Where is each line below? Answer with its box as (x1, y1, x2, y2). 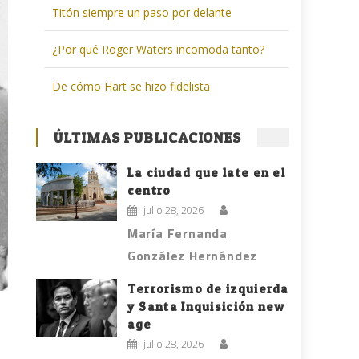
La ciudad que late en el (127, 165, 286, 181)
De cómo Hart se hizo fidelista (52, 79, 211, 95)
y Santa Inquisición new (127, 299, 285, 315)
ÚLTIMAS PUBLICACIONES (54, 129, 242, 147)
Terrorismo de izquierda (127, 281, 289, 297)
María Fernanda (127, 224, 228, 244)
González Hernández (127, 246, 258, 266)
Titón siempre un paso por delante (52, 5, 232, 21)
